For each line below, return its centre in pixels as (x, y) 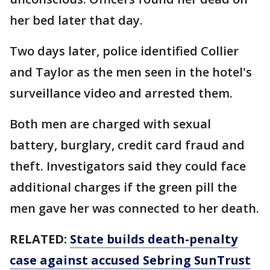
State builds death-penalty (154, 239)
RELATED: (40, 239)
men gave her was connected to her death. (134, 209)
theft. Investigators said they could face (128, 166)
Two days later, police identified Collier (124, 51)
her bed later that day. (76, 20)
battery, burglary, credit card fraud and (127, 145)
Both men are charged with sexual (110, 124)
